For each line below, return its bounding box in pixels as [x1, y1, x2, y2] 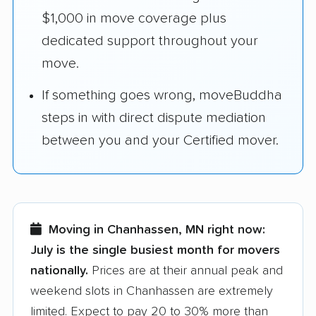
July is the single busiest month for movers [30, 243, 280, 257]
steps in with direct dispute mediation [42, 111, 266, 126]
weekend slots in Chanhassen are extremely [30, 284, 273, 298]
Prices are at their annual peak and [88, 264, 283, 277]
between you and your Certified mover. [42, 133, 279, 148]
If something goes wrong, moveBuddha [42, 88, 282, 103]
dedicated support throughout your [42, 34, 258, 49]
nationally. [30, 264, 88, 277]
